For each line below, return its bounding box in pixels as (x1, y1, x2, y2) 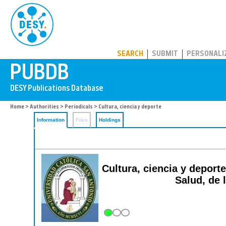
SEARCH (117, 50, 143, 58)
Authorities (30, 104, 59, 110)
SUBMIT (152, 50, 178, 58)
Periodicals (65, 104, 93, 110)
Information (37, 117, 65, 123)
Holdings (99, 117, 121, 123)
